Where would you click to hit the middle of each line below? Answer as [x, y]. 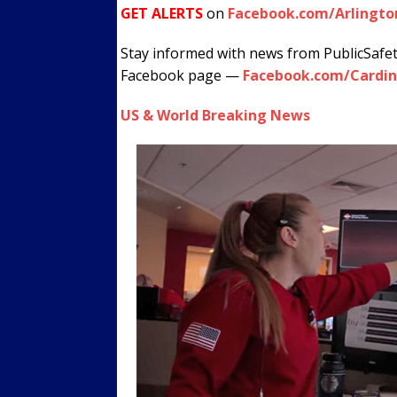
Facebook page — [182, 75]
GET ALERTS [162, 13]
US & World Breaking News [215, 115]
